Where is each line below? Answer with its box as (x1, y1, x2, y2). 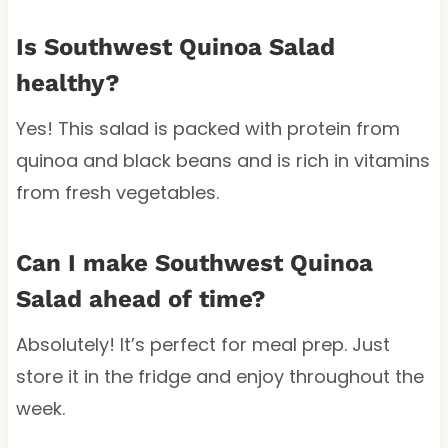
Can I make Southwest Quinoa (15, 249, 373, 278)
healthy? (15, 69, 120, 98)
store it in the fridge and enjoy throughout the (15, 364, 424, 390)
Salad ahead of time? (15, 285, 266, 314)
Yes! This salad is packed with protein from (15, 116, 400, 142)
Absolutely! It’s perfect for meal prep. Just (15, 332, 390, 358)
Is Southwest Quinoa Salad (15, 33, 335, 62)
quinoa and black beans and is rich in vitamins (15, 148, 430, 174)
